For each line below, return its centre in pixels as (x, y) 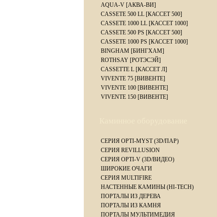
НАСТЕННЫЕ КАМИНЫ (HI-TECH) (147, 187)
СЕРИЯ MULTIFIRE (126, 178)
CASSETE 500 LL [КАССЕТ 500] (141, 14)
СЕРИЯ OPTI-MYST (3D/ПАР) (140, 141)
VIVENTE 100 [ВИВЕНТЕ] (134, 88)
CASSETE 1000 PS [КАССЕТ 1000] (144, 42)
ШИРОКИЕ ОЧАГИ (126, 169)
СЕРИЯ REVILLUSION (130, 150)
